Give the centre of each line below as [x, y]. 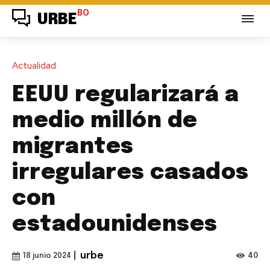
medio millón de [105, 121]
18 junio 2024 [47, 256]
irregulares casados [130, 173]
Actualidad [34, 65]
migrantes [73, 147]
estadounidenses [115, 224]
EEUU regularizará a [126, 95]
